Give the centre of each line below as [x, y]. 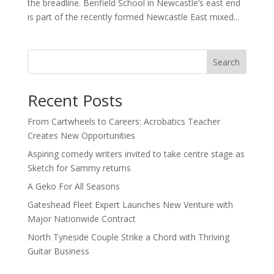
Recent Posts [75, 100]
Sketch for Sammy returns [79, 168]
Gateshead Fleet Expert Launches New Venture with [130, 204]
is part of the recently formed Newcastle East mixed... [133, 17]
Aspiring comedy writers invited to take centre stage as [136, 154]
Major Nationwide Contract [81, 218]
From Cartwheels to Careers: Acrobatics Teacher [124, 121]
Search [227, 62]
